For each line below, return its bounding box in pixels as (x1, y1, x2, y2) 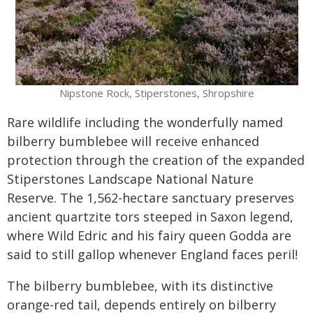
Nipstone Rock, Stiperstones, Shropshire (59, 86, 254, 100)
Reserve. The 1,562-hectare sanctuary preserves (7, 189, 294, 206)
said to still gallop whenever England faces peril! (7, 246, 298, 263)
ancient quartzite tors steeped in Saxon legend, (7, 208, 293, 225)
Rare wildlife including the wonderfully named (7, 114, 283, 131)
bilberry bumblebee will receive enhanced (7, 133, 259, 150)
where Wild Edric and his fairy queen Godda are (7, 227, 291, 244)
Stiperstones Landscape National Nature (7, 170, 254, 187)
